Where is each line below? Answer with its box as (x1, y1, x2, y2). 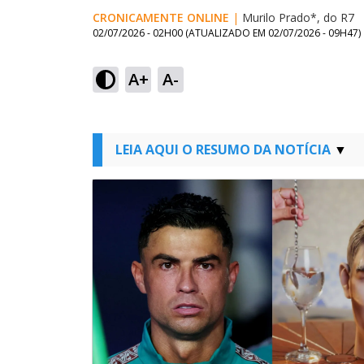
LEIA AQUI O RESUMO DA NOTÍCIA (115, 141, 331, 158)
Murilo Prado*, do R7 (242, 10, 354, 25)
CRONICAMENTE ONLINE (93, 10, 229, 25)
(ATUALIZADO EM (185, 26, 268, 40)
